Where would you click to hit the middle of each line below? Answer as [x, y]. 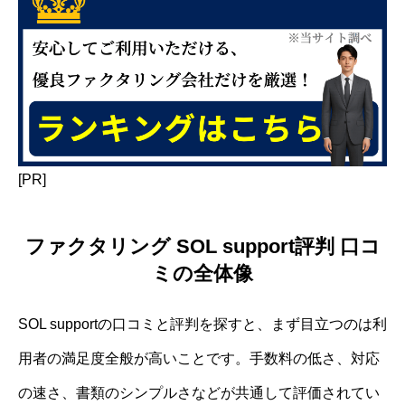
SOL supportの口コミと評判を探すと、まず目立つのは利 [202, 324]
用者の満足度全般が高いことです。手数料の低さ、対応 [199, 358]
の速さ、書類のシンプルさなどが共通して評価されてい [199, 392]
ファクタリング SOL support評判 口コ [202, 246]
